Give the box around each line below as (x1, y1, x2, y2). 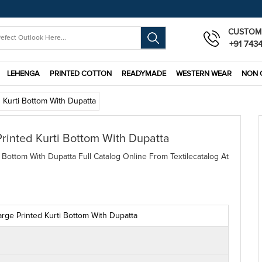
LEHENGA (7, 70, 40, 78)
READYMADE (122, 70, 166, 78)
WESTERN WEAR (176, 70, 232, 78)
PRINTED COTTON (50, 70, 112, 78)
